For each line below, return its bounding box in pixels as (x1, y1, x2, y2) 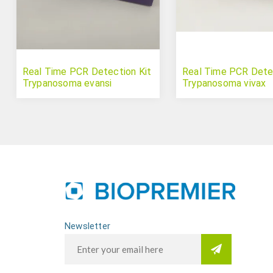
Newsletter (65, 221, 110, 232)
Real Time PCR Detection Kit (22, 66, 152, 78)
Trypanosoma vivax (182, 77, 266, 90)
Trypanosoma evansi (22, 77, 112, 90)
